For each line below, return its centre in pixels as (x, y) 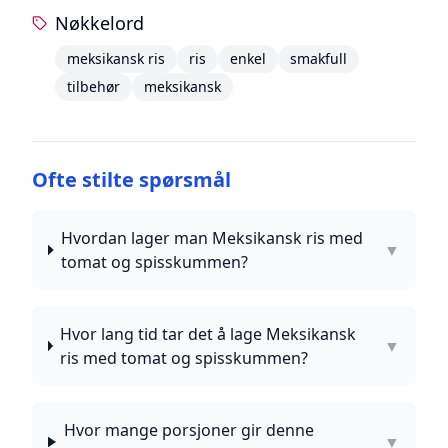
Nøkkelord (99, 23)
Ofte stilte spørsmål (131, 179)
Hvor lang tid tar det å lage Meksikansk (208, 334)
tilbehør (93, 86)
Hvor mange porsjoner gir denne (188, 430)
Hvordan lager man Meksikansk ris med (212, 238)
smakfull (318, 58)
